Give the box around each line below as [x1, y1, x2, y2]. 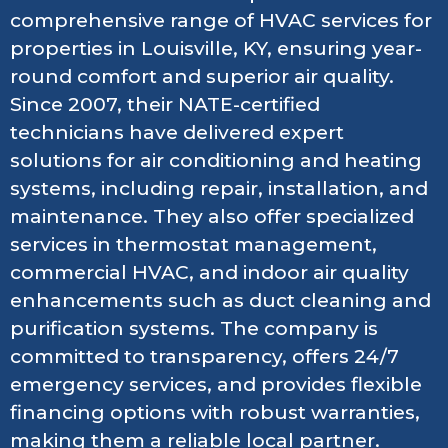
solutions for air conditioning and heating [10, 148, 422, 172]
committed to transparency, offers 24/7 [10, 344, 399, 368]
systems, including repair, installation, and [10, 176, 428, 200]
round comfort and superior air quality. [10, 64, 394, 88]
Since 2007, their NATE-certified [10, 92, 320, 116]
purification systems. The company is [10, 316, 378, 340]
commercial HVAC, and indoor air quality [10, 260, 409, 284]
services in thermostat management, [10, 232, 377, 256]
